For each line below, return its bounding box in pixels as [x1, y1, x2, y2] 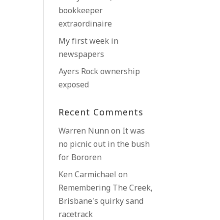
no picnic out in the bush [58, 139, 150, 150]
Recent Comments [58, 107, 144, 119]
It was [122, 126, 145, 137]
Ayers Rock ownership [58, 67, 140, 77]
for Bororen [58, 153, 102, 163]
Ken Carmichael [58, 170, 117, 180]
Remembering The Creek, [58, 183, 153, 193]
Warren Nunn [58, 126, 110, 137]
